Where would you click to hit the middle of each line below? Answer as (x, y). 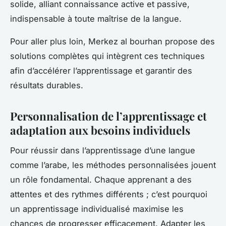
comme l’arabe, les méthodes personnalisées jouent (113, 165)
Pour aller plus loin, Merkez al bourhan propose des (112, 41)
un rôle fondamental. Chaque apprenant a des (101, 180)
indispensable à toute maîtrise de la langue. (96, 18)
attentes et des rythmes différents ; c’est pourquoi (109, 194)
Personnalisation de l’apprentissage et (108, 116)
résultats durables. (47, 85)
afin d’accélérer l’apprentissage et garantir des (101, 70)
